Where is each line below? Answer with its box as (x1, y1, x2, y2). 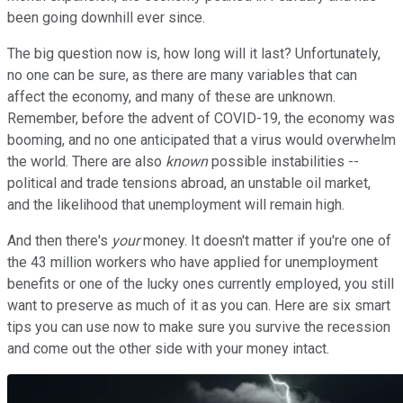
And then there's (7, 231, 112, 249)
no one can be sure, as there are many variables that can (7, 66, 357, 84)
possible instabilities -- (208, 152, 359, 170)
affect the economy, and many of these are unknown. (7, 87, 336, 105)
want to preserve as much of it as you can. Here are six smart (7, 296, 390, 314)
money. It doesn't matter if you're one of (143, 231, 391, 249)
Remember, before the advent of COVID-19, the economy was (7, 109, 395, 127)
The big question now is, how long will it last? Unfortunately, (7, 44, 381, 62)
